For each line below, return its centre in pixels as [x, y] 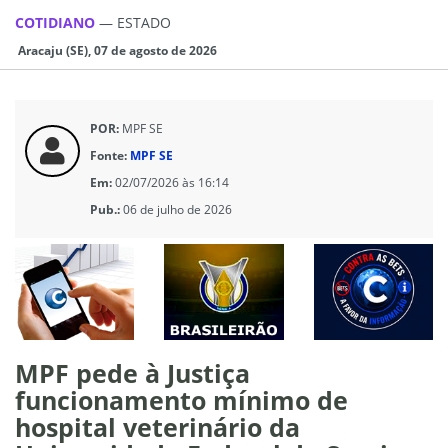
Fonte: [108, 155]
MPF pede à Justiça [132, 372]
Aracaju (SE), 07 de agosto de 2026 [116, 50]
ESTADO [144, 22]
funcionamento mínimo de [181, 399]
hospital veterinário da [157, 426]
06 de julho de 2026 [177, 209]
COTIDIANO [57, 22]
